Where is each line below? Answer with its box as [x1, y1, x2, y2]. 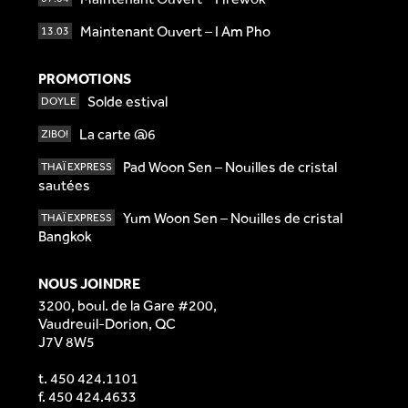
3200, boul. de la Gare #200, [38, 297, 217, 315]
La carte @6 [79, 125, 157, 143]
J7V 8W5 [38, 333, 95, 352]
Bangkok [38, 227, 92, 245]
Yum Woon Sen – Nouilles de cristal [123, 209, 343, 227]
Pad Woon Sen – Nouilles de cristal [123, 158, 338, 176]
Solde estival [87, 92, 168, 110]
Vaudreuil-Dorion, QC [38, 315, 176, 333]
